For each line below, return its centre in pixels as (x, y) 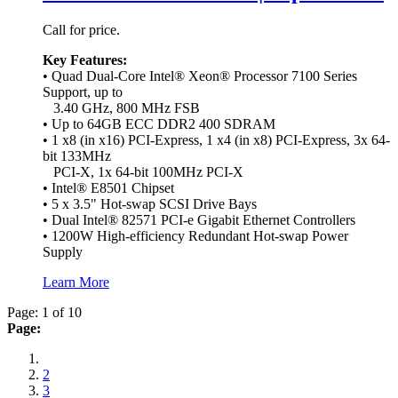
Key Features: (85, 60)
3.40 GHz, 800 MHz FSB (121, 107)
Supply (63, 251)
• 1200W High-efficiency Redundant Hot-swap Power (195, 235)
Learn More (76, 282)
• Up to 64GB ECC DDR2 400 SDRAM (159, 123)
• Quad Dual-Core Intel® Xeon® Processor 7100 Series (200, 76)
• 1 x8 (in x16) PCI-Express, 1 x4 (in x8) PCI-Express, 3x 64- (216, 139)
